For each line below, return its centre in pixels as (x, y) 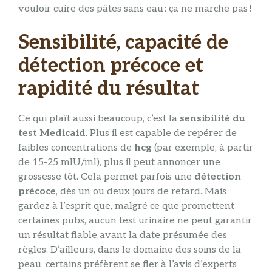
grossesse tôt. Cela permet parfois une (106, 177)
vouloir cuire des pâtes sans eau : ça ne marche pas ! (135, 9)
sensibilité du (212, 119)
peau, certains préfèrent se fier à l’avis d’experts (127, 265)
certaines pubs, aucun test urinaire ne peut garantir (135, 221)
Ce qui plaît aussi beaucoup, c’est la (99, 119)
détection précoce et (111, 66)
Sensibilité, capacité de (123, 43)
